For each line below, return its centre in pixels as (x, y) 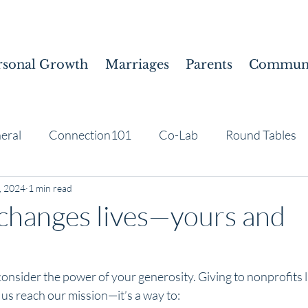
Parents (209, 65)
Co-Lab (178, 134)
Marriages (137, 65)
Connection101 (90, 134)
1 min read (50, 188)
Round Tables (261, 134)
